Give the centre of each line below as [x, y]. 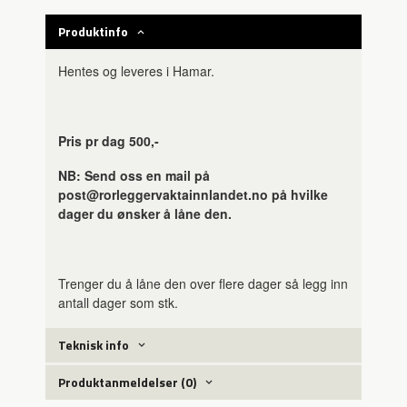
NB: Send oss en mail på [134, 176]
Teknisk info [94, 345]
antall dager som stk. [119, 303]
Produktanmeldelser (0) [128, 382]
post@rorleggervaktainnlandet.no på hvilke [194, 195]
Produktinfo [94, 31]
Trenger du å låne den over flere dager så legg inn [203, 284]
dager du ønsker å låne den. [145, 214]
